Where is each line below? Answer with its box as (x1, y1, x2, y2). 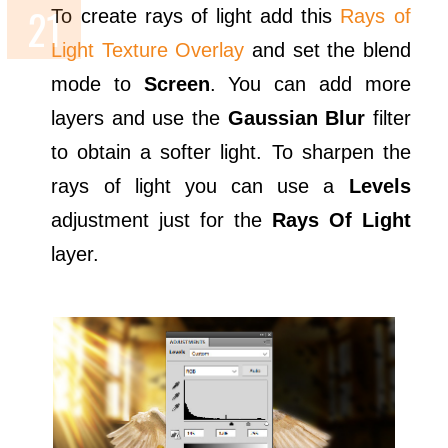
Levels (348, 175, 411, 198)
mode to (51, 73, 144, 96)
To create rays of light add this (51, 5, 341, 28)
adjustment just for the (51, 209, 272, 232)
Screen (143, 73, 210, 96)
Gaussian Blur (227, 107, 366, 130)
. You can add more (209, 73, 411, 96)
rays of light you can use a (51, 175, 349, 198)
